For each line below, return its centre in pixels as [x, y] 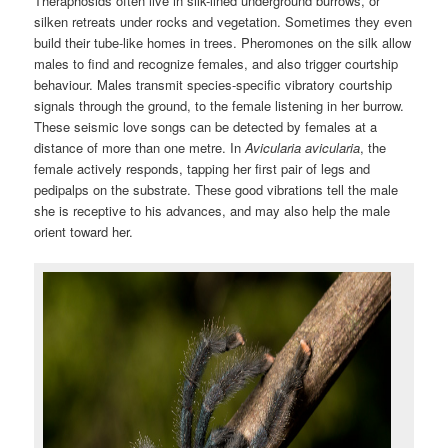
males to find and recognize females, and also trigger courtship [216, 64]
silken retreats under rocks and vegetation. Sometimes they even [223, 22]
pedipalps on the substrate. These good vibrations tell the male [216, 190]
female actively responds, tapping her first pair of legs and [202, 169]
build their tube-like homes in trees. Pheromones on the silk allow [223, 43]
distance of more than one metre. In [140, 148]
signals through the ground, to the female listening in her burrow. [219, 106]
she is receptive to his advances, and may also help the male [212, 211]
